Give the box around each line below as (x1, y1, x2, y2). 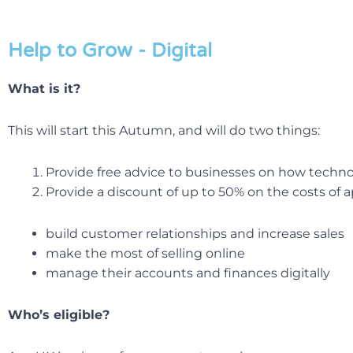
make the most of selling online (46, 245, 245, 261)
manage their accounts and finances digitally (46, 265, 330, 281)
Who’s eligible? (8, 307, 110, 322)
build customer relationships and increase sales (46, 225, 344, 241)
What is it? (8, 80, 80, 96)
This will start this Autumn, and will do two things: (8, 122, 320, 138)
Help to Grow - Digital (8, 38, 212, 62)
